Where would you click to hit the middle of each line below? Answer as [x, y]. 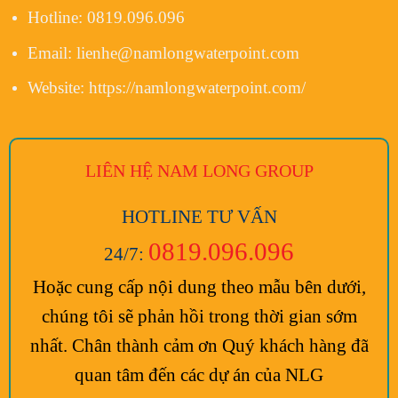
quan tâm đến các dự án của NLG [199, 375]
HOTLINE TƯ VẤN [199, 217]
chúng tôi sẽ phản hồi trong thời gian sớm [199, 316]
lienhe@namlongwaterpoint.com [187, 52]
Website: [58, 88]
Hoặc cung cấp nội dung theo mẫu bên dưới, [199, 287]
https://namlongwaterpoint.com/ [197, 88]
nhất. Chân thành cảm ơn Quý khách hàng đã [199, 346]
